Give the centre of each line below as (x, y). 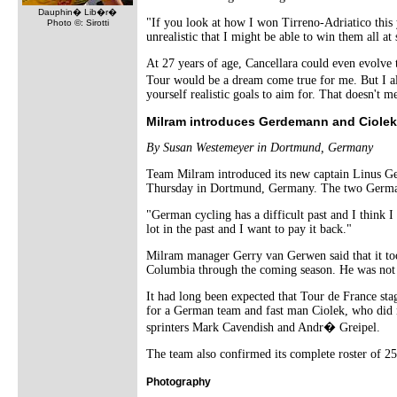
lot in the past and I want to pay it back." (249, 229)
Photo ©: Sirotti (78, 23)
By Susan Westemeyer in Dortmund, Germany (260, 148)
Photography (179, 381)
